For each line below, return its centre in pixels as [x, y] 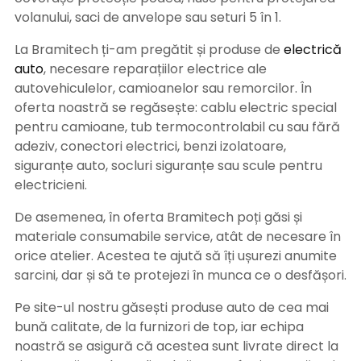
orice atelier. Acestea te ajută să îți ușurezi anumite [176, 256]
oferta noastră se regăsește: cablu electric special [176, 108]
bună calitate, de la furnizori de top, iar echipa [159, 327]
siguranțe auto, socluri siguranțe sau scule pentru [168, 166]
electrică [313, 50]
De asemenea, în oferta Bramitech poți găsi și [158, 218]
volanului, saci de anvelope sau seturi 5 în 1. [148, 18]
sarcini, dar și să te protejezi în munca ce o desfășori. [180, 276]
